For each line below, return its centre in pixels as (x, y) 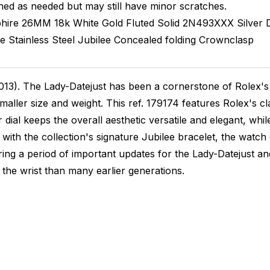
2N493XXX (208, 23)
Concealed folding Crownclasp (184, 40)
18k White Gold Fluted (104, 23)
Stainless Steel (41, 40)
